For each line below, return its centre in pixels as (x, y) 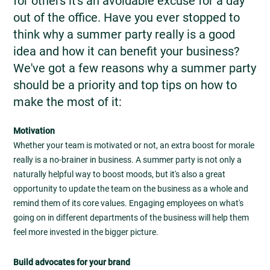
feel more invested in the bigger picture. (86, 232)
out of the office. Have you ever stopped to (127, 17)
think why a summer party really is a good (124, 34)
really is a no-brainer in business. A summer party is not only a (127, 160)
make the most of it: (67, 102)
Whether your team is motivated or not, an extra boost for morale (134, 145)
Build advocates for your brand (72, 262)
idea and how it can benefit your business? (126, 51)
